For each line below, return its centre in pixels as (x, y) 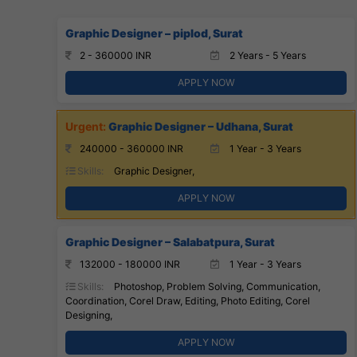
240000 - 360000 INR (131, 148)
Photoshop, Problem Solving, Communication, (216, 286)
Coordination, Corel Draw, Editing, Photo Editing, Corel (188, 300)
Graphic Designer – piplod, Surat (154, 33)
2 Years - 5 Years (266, 55)
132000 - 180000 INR (130, 264)
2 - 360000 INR (116, 55)
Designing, (89, 315)
